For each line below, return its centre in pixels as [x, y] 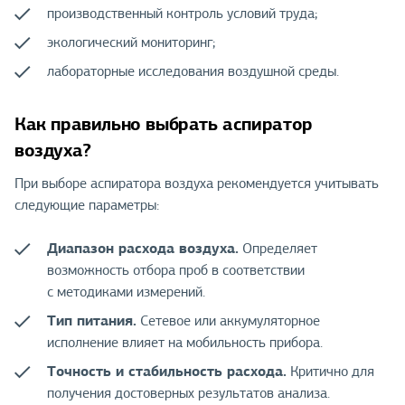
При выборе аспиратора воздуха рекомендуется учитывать [197, 184]
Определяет [278, 249]
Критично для [330, 372]
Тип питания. [92, 321]
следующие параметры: [87, 206]
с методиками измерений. [126, 292]
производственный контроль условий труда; [182, 14]
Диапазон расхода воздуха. [143, 249]
